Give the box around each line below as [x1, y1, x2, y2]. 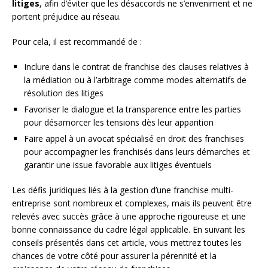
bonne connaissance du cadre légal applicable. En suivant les [12, 224, 245, 236]
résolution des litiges [24, 87, 103, 99]
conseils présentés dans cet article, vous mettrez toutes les [12, 237, 242, 249]
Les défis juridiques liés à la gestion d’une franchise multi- [12, 184, 233, 196]
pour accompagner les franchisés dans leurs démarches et [24, 146, 250, 158]
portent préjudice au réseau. [12, 11, 121, 23]
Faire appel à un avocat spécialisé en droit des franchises [24, 133, 244, 145]
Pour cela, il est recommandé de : [12, 36, 142, 48]
